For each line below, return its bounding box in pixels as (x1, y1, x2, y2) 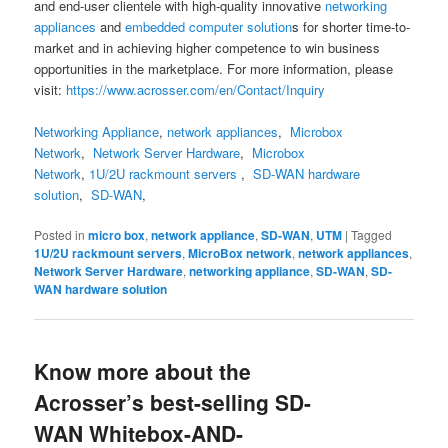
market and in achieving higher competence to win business (34, 37, 381, 57)
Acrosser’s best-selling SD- (34, 387, 312, 418)
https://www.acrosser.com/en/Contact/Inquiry (66, 79, 326, 99)
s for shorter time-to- (292, 16, 411, 36)
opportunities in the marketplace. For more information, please (34, 58, 394, 78)
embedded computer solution (121, 16, 293, 36)
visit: (34, 79, 67, 99)
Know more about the (34, 356, 252, 387)
